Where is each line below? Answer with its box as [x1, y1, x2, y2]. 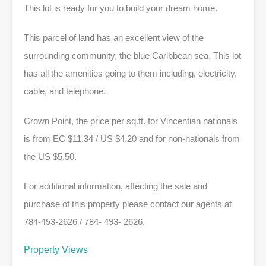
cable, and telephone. [24, 85, 106, 96]
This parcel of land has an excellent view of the [24, 32, 204, 43]
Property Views [24, 244, 88, 255]
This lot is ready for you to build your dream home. [24, 2, 217, 13]
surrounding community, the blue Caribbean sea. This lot [24, 50, 241, 61]
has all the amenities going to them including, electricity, [24, 68, 237, 78]
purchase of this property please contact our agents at [24, 198, 232, 209]
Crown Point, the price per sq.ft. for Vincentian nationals [24, 115, 237, 126]
